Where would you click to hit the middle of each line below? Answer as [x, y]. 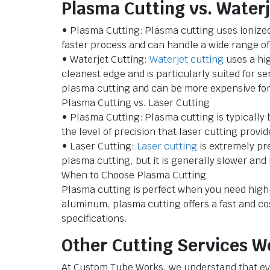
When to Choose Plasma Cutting [134, 175]
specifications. [94, 218]
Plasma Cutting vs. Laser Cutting [136, 102]
